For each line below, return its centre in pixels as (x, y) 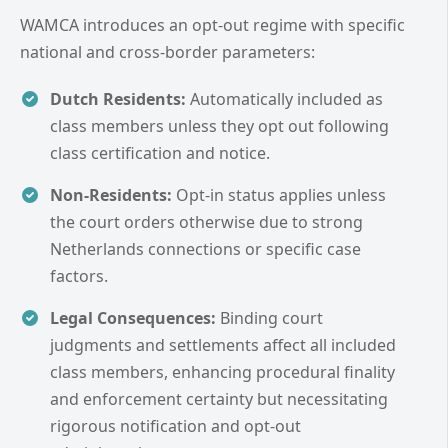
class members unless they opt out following (219, 126)
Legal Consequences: (133, 318)
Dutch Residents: (118, 99)
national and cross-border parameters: (167, 52)
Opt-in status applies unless (279, 195)
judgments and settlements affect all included (223, 345)
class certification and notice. (160, 153)
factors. (79, 276)
